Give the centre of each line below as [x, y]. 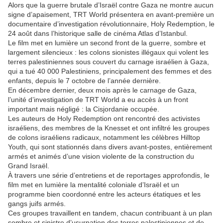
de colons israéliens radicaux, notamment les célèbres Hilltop [104, 137]
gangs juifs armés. [37, 204]
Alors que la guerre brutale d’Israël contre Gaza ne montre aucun [111, 5]
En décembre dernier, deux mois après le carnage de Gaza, [102, 90]
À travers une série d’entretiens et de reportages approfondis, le [109, 175]
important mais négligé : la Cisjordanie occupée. [84, 109]
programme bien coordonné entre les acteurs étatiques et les [104, 194]
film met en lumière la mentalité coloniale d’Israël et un [94, 185]
